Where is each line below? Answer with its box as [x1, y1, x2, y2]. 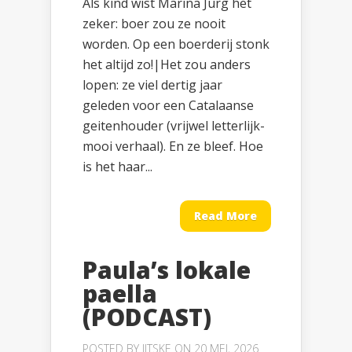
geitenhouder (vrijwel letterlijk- [82, 117, 265, 135]
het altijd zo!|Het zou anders [82, 56, 251, 74]
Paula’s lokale [82, 254, 251, 287]
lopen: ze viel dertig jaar [82, 76, 222, 94]
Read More [194, 208, 257, 224]
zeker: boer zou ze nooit [82, 15, 225, 33]
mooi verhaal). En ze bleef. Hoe [82, 137, 263, 156]
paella [82, 277, 157, 310]
